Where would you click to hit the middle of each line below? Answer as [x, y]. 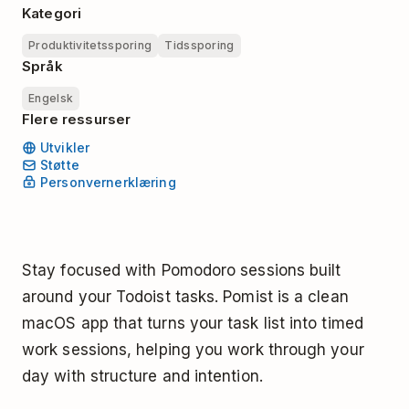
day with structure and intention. [142, 376]
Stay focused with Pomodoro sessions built [182, 270]
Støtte [60, 165]
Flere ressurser [77, 119]
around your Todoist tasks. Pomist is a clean [185, 296]
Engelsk [51, 98]
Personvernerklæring [108, 183]
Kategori [52, 13]
